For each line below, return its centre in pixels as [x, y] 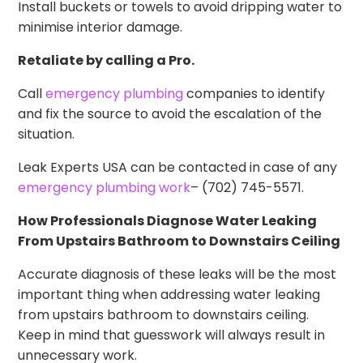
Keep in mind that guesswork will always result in [172, 335]
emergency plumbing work [105, 188]
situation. [47, 135]
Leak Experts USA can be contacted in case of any [178, 168]
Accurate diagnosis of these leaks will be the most [177, 275]
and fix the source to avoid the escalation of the [170, 114]
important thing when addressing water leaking [169, 295]
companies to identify [254, 94]
